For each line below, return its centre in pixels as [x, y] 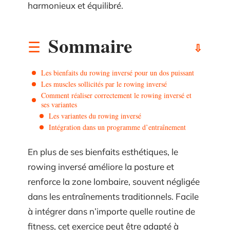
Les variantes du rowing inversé [95, 116]
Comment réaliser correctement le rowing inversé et [116, 95]
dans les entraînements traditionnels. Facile [113, 196]
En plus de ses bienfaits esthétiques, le [103, 152]
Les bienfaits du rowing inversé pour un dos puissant [118, 72]
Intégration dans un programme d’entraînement [117, 127]
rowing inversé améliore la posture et [101, 167]
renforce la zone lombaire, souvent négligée [114, 181]
